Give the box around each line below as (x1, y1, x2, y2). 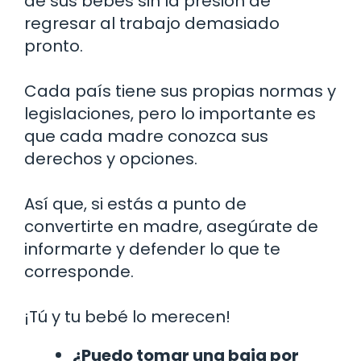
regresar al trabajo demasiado (24, 12, 280, 35)
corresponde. (24, 260, 134, 284)
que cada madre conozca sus (24, 125, 268, 148)
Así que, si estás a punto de (24, 193, 247, 216)
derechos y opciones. (24, 147, 197, 171)
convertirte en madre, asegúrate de (24, 215, 318, 239)
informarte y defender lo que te (24, 238, 280, 261)
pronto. (24, 35, 83, 58)
